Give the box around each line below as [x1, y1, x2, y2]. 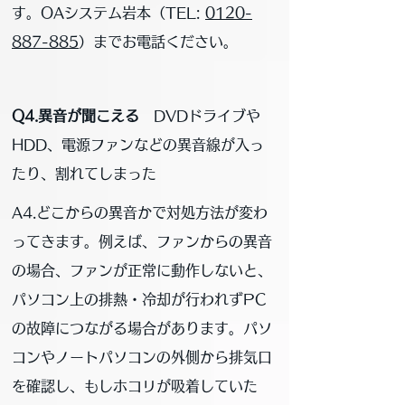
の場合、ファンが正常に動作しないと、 [12, 263, 272, 278]
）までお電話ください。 [79, 34, 238, 49]
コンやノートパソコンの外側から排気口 [12, 350, 272, 364]
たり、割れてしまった [12, 166, 156, 181]
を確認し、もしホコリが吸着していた [12, 379, 258, 393]
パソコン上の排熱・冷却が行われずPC [12, 292, 266, 306]
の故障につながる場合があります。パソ [12, 321, 272, 335]
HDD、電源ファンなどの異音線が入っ [12, 137, 264, 152]
